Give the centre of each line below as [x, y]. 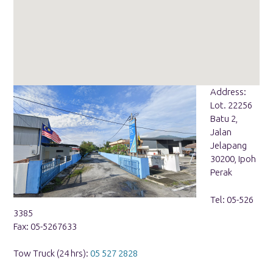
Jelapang [228, 146]
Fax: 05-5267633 [45, 226]
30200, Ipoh [233, 159]
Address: [228, 92]
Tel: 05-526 [232, 199]
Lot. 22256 [231, 105]
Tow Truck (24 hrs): [52, 253]
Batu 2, [224, 119]
